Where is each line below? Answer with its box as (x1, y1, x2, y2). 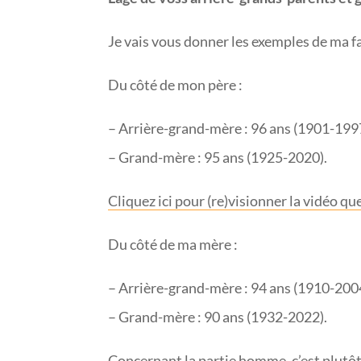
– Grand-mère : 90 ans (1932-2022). (108, 308, 328, 326)
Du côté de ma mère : (108, 235, 241, 254)
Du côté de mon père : (108, 76, 246, 94)
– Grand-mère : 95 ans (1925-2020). (108, 148, 328, 167)
